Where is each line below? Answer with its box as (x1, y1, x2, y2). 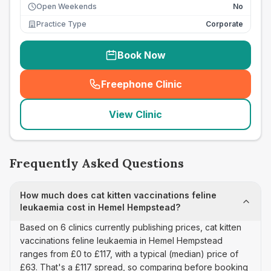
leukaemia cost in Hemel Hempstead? (20, 202, 180, 212)
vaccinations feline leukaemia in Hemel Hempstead (20, 235, 223, 246)
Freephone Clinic (101, 78, 182, 90)
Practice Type (36, 19, 87, 28)
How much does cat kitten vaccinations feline (20, 190, 217, 200)
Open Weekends (36, 2, 97, 11)
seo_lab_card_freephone (138, 84, 259, 97)
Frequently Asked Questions (10, 155, 184, 171)
